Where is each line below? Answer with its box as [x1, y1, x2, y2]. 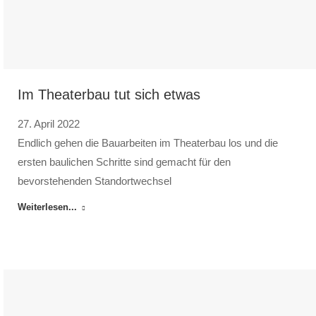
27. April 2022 [18, 118, 80, 130]
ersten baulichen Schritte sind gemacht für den [18, 156, 231, 169]
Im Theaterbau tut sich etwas [18, 87, 200, 103]
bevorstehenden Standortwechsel [18, 175, 171, 188]
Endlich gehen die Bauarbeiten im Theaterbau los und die [18, 137, 278, 150]
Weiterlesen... [18, 202, 77, 213]
